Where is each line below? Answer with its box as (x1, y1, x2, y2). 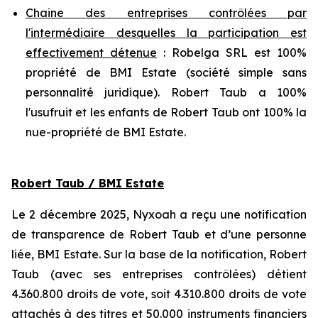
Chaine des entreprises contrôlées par (26, 6, 307, 21)
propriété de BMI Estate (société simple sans (26, 65, 307, 80)
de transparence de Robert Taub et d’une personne (11, 227, 307, 242)
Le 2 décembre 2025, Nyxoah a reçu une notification (11, 207, 307, 222)
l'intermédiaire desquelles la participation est (26, 26, 307, 40)
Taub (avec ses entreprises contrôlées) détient (11, 267, 307, 282)
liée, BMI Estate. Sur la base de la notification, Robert (11, 247, 307, 262)
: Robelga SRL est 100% (157, 45, 307, 60)
